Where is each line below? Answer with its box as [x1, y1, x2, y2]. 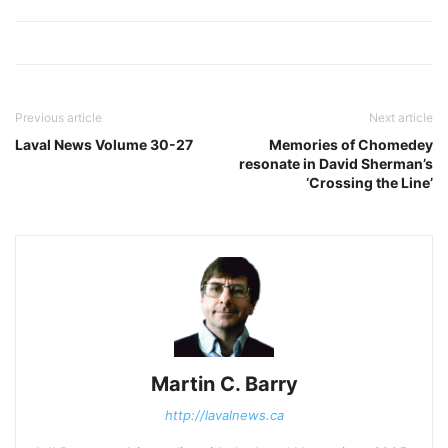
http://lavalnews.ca [164, 407, 284, 423]
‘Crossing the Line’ [306, 174, 433, 191]
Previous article [15, 110, 102, 125]
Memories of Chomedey [269, 136, 433, 153]
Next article [369, 110, 433, 125]
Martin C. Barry [150, 372, 298, 396]
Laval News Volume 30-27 [15, 136, 193, 153]
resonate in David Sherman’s [239, 155, 433, 172]
